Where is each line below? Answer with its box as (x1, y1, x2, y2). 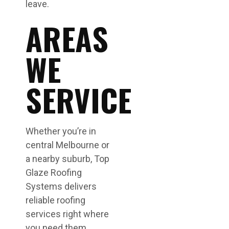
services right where (26, 209, 109, 219)
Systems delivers (26, 181, 97, 192)
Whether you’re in (26, 126, 96, 136)
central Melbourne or (26, 140, 109, 150)
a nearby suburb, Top (26, 153, 109, 164)
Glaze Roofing (26, 167, 82, 178)
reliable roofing (26, 195, 85, 205)
